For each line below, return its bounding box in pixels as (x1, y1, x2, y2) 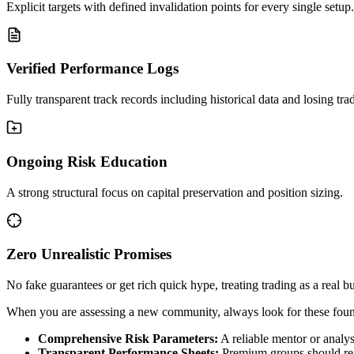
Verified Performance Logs (6, 60, 179, 77)
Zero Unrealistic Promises (6, 246, 171, 263)
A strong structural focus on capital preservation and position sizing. (6, 185, 343, 199)
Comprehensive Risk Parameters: (38, 332, 218, 346)
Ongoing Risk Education (6, 153, 168, 170)
